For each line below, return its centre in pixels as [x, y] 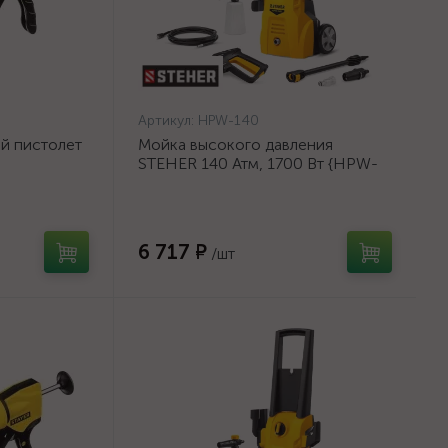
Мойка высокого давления [235, 144]
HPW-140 [228, 120]
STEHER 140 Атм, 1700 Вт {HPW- [258, 163]
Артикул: [168, 120]
